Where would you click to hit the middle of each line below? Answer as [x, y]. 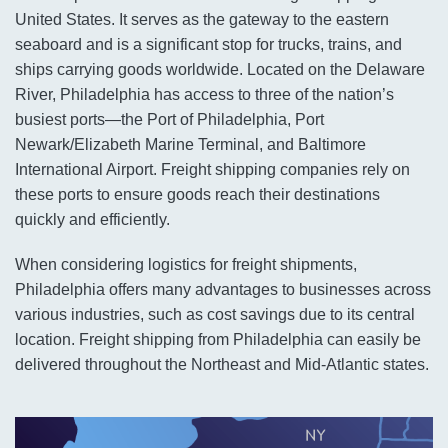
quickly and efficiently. [92, 219]
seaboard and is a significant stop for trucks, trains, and [208, 44]
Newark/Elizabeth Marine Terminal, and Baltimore [190, 144]
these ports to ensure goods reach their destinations [197, 194]
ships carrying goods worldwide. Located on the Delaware [220, 69]
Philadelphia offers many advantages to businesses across [223, 289]
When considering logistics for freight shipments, [186, 264]
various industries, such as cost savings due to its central [215, 314]
